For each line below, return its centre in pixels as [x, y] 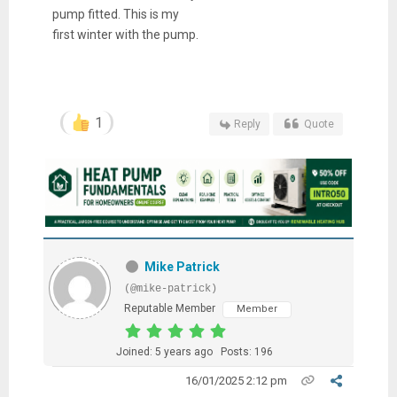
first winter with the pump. [125, 34]
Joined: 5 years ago [164, 351]
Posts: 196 [246, 351]
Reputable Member [169, 308]
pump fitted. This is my [115, 14]
